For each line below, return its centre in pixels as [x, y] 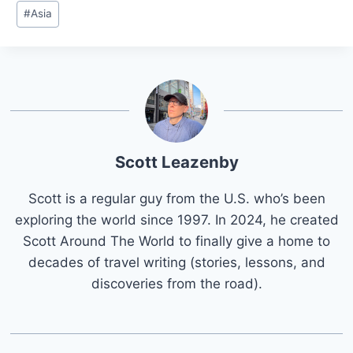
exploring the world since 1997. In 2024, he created [176, 219]
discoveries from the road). [176, 283]
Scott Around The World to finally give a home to [176, 241]
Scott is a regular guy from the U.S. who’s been [176, 198]
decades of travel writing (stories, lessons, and [176, 262]
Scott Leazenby [176, 162]
